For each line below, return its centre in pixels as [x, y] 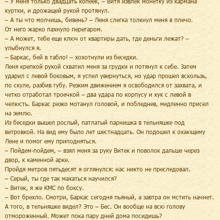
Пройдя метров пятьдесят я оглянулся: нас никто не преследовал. [98, 169]
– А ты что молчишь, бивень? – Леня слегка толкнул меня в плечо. [99, 19]
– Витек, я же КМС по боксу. [44, 187]
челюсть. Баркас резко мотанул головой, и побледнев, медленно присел [107, 103]
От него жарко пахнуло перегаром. [54, 29]
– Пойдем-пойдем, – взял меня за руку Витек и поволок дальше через [102, 150]
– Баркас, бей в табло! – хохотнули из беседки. [71, 57]
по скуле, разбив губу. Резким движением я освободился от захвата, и [103, 85]
